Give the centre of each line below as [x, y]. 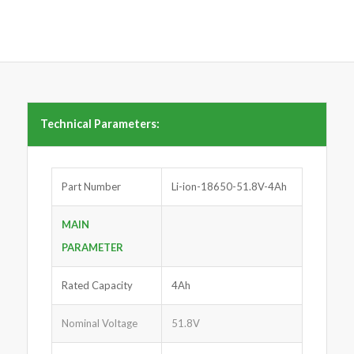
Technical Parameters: [100, 124]
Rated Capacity [97, 286]
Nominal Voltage [99, 324]
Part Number [91, 187]
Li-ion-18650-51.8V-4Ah [229, 187]
